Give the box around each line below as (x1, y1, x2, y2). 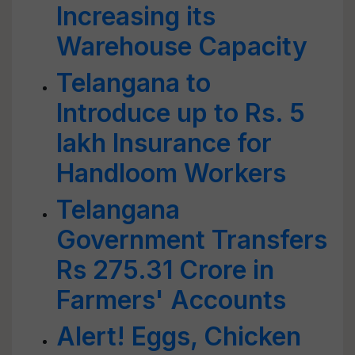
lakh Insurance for (56, 128, 272, 158)
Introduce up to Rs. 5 (56, 97, 305, 128)
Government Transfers (56, 224, 327, 255)
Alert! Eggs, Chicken (56, 321, 301, 352)
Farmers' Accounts (56, 284, 286, 315)
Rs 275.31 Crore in (56, 254, 274, 285)
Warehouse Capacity (56, 31, 307, 62)
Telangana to (56, 67, 211, 98)
